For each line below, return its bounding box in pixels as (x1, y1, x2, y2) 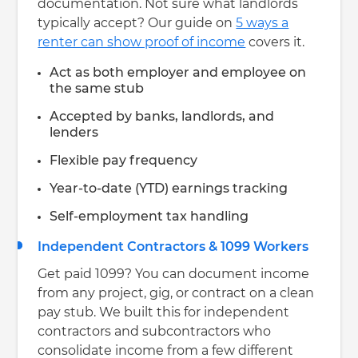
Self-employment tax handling (50, 210, 249, 224)
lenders (50, 126, 99, 140)
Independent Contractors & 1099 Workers (38, 241, 309, 254)
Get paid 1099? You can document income (38, 268, 310, 281)
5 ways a (236, 17, 289, 30)
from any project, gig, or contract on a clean (38, 287, 315, 300)
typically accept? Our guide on (38, 17, 237, 30)
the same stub (50, 82, 145, 96)
